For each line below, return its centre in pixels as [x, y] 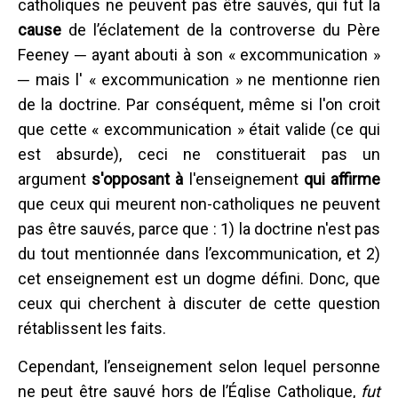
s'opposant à [138, 179]
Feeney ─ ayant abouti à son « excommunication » [199, 54]
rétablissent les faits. [92, 328]
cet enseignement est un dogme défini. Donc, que [199, 278]
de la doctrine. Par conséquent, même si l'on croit [199, 104]
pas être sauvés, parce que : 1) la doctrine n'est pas [199, 228]
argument [55, 179]
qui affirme [342, 179]
